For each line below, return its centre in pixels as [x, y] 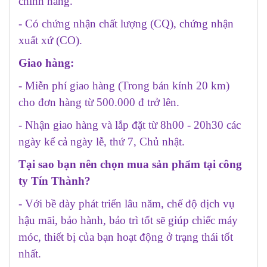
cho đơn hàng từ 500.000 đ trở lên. [99, 102]
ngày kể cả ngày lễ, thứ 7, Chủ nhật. [102, 141]
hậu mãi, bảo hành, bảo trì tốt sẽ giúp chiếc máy [128, 220]
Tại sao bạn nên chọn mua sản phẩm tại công [130, 164]
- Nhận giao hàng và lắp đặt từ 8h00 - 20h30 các [130, 125]
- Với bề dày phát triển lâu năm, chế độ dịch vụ [127, 203]
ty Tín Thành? [55, 181]
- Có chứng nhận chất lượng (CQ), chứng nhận [126, 23]
